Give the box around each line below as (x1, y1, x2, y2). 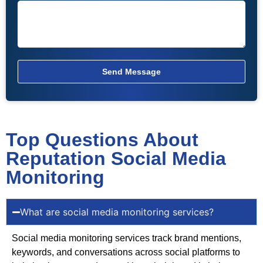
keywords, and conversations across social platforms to (12, 247, 240, 258)
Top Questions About (6, 129, 198, 151)
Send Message (102, 67, 161, 77)
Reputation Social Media (6, 148, 226, 170)
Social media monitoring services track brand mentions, (12, 233, 241, 244)
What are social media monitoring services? (20, 206, 214, 218)
